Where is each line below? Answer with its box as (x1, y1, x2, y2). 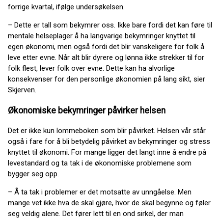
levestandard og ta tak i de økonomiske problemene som (8, 159, 192, 168)
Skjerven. (8, 85, 36, 95)
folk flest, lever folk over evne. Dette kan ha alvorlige (8, 64, 175, 73)
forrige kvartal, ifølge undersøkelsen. (8, 2, 125, 12)
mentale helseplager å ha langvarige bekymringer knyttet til (8, 31, 195, 41)
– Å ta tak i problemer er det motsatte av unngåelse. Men (8, 188, 192, 197)
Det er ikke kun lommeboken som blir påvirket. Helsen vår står (8, 126, 206, 136)
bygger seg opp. (8, 169, 59, 179)
